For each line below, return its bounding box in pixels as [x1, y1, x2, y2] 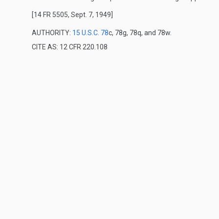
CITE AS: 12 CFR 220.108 [32, 43, 108, 51]
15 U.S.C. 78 [72, 29, 109, 37]
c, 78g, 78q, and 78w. [109, 29, 172, 37]
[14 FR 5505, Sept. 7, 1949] [32, 11, 113, 19]
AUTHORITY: [32, 29, 72, 37]
